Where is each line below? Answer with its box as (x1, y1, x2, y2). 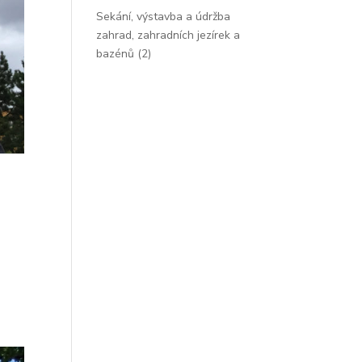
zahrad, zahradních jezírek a (96, 27, 241, 43)
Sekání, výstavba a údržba (96, 9, 231, 24)
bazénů (96, 46, 135, 61)
